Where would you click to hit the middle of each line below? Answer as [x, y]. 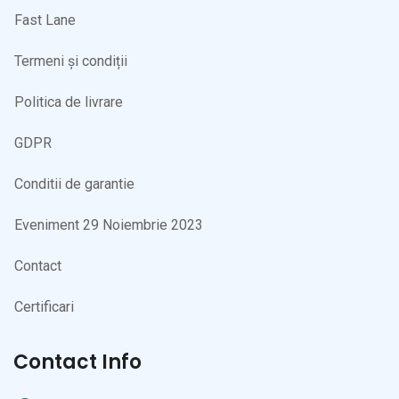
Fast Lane [45, 20]
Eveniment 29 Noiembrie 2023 [109, 224]
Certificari [44, 306]
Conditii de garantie [74, 183]
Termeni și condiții [71, 61]
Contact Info [77, 362]
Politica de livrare [69, 102]
